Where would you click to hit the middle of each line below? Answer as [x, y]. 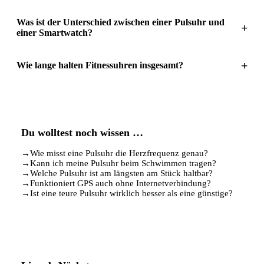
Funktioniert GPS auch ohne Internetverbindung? [121, 183]
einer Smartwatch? [55, 32]
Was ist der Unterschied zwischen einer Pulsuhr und [121, 22]
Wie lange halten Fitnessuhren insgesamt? [100, 65]
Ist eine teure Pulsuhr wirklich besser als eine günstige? [131, 193]
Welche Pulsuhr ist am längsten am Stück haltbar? [121, 173]
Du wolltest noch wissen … [82, 132]
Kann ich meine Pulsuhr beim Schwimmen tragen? [123, 163]
